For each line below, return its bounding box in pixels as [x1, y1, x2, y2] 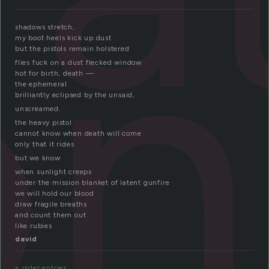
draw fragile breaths [15, 200, 87, 209]
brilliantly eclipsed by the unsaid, [15, 91, 135, 100]
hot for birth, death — [15, 69, 94, 78]
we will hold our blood [15, 189, 94, 198]
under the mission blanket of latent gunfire [15, 178, 170, 187]
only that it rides [15, 140, 74, 149]
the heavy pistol [15, 118, 72, 127]
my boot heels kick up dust [15, 34, 112, 43]
